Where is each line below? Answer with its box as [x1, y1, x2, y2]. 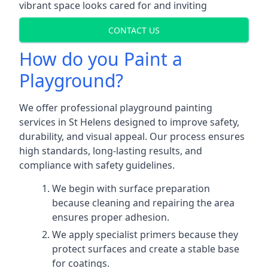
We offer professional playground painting [19, 101, 212, 114]
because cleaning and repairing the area [52, 196, 234, 209]
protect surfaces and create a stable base [52, 242, 239, 255]
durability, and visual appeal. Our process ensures [19, 130, 245, 143]
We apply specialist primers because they [52, 228, 238, 241]
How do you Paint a [19, 47, 182, 71]
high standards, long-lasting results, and [19, 144, 202, 157]
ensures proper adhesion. [52, 211, 169, 224]
